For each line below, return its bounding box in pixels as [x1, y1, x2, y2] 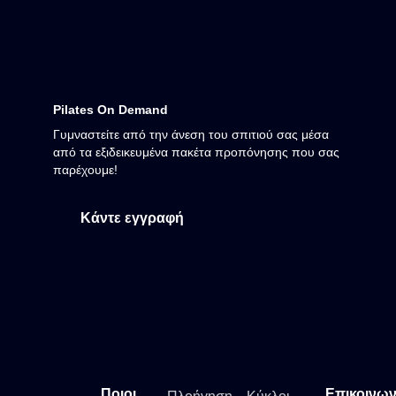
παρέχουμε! [53, 163, 121, 178]
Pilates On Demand [53, 103, 168, 118]
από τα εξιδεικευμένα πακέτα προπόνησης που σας [53, 145, 339, 160]
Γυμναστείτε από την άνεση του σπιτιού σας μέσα [53, 127, 329, 142]
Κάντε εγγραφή [80, 210, 184, 226]
